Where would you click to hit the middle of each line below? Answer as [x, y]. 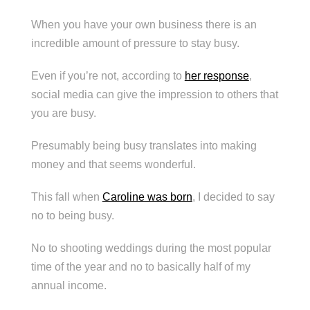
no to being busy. [72, 215]
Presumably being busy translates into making [144, 145]
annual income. [69, 285]
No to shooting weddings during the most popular [151, 248]
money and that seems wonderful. [113, 164]
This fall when [66, 197]
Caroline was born [147, 197]
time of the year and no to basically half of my [140, 266]
